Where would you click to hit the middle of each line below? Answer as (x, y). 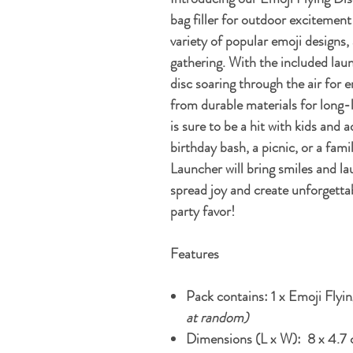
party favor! (202, 212)
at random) (217, 318)
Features (196, 254)
